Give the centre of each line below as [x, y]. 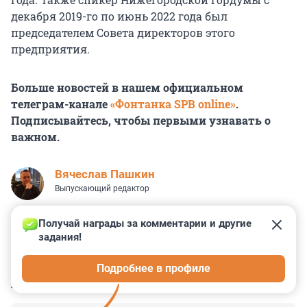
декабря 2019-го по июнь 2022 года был [119, 16]
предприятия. [50, 49]
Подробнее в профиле [153, 269]
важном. [35, 137]
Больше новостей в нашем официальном [127, 88]
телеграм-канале [61, 104]
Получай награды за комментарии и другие [146, 224]
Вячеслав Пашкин [105, 174]
